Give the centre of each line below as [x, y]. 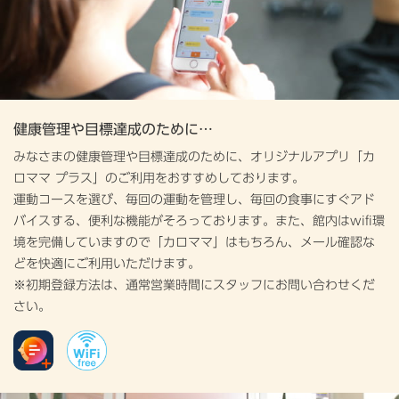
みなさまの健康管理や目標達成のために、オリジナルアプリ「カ [194, 157]
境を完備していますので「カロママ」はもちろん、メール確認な [194, 242]
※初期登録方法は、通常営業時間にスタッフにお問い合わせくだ [194, 285]
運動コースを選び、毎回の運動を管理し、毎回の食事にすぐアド [194, 199]
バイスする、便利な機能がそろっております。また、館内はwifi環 [199, 221]
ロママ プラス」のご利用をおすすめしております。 [159, 178]
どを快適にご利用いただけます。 [107, 264]
